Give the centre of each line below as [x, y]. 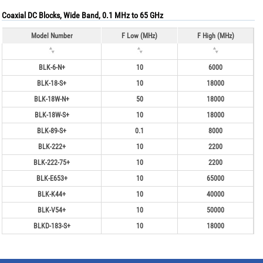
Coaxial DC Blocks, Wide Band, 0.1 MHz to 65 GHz [83, 15]
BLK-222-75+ [52, 162]
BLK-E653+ [52, 178]
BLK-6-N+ [52, 67]
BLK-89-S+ [52, 131]
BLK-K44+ [52, 194]
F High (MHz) [215, 36]
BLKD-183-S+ [52, 226]
